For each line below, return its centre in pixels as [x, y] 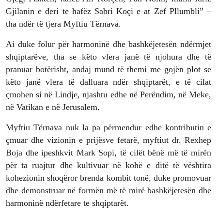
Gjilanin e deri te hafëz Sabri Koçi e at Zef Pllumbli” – [108, 11]
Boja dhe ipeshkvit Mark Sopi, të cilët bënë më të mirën [108, 153]
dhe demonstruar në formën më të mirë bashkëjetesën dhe [108, 191]
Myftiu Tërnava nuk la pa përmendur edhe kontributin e [108, 128]
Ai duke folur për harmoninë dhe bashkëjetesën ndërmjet [108, 44]
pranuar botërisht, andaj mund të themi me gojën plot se [108, 70]
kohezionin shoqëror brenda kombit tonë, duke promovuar [108, 178]
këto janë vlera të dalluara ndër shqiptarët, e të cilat [108, 82]
